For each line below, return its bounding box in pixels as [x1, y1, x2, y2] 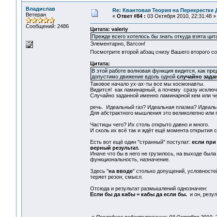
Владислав [25, 6, 55, 12]
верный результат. [90, 145, 139, 151]
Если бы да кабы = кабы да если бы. [90, 191, 187, 198]
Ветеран [25, 12, 46, 17]
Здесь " [90, 168, 108, 174]
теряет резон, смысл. [90, 174, 143, 180]
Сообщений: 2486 [25, 23, 69, 29]
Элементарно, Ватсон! [90, 41, 145, 47]
